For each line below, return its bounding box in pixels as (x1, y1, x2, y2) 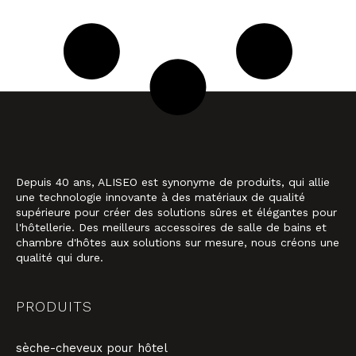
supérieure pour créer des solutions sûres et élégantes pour (16, 206, 337, 219)
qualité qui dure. (16, 251, 103, 265)
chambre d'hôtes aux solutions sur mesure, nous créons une (16, 236, 339, 250)
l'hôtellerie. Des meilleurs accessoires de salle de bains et (16, 221, 327, 234)
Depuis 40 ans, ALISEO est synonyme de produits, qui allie (16, 176, 330, 189)
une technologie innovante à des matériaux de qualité (16, 191, 305, 204)
